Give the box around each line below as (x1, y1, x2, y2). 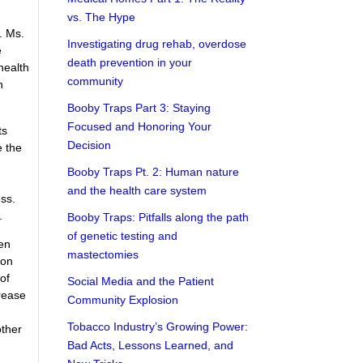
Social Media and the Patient (67, 275, 215, 288)
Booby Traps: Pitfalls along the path (67, 211, 250, 224)
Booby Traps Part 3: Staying (67, 101, 211, 114)
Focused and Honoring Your (67, 120, 212, 133)
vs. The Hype (67, 11, 136, 23)
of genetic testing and (67, 229, 178, 242)
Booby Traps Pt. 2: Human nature (67, 165, 240, 178)
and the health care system (67, 184, 207, 197)
